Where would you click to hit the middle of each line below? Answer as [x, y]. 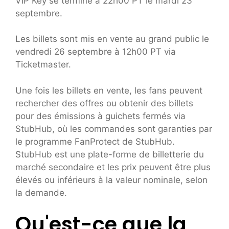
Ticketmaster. [43, 65]
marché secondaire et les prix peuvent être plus [113, 167]
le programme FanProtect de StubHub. [95, 141]
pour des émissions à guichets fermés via [100, 116]
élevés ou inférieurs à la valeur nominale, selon [111, 180]
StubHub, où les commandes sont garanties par [114, 129]
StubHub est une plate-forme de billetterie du [110, 154]
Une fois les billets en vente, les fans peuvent [109, 90]
